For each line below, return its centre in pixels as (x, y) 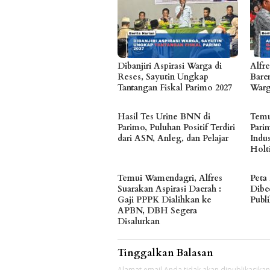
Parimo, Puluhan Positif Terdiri (176, 128)
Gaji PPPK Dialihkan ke (165, 200)
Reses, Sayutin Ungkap (163, 77)
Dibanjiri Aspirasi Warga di (170, 66)
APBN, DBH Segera (157, 211)
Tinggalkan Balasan (165, 253)
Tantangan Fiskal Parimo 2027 (175, 88)
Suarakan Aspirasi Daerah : (169, 189)
